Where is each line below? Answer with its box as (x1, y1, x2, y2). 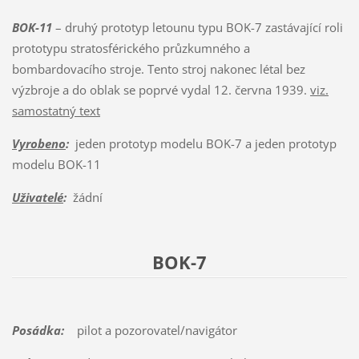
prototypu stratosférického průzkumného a (11, 39, 250, 56)
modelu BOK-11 (11, 155, 101, 172)
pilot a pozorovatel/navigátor (63, 321, 237, 338)
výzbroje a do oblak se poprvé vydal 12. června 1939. (11, 81, 310, 98)
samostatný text (11, 102, 100, 119)
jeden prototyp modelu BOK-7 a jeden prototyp (68, 135, 337, 151)
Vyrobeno (11, 135, 66, 151)
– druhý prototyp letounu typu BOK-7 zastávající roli (51, 18, 343, 35)
